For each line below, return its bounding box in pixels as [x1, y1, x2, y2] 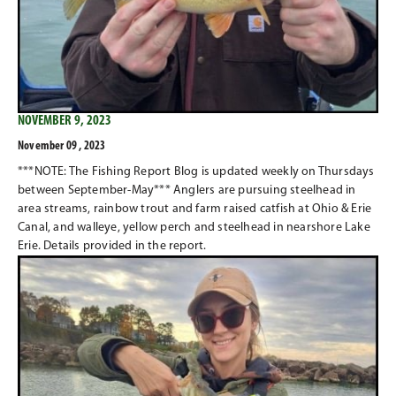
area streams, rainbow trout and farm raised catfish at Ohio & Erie [18, 202, 372, 216]
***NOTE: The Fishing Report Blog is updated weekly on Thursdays [18, 164, 375, 179]
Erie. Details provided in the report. [18, 239, 207, 253]
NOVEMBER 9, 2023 [18, 113, 111, 128]
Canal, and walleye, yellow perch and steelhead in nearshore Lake [18, 220, 370, 234]
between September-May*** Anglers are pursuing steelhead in [18, 183, 356, 197]
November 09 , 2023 [18, 139, 106, 153]
